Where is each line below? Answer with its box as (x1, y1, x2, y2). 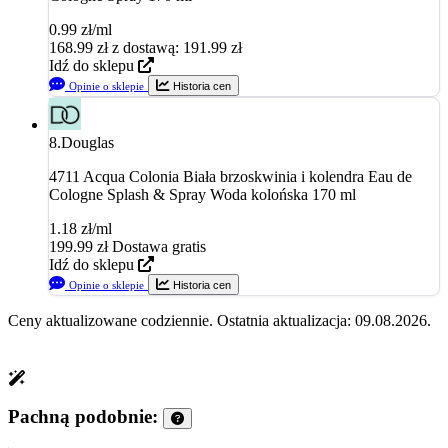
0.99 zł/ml (49, 20, 112, 38)
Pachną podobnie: (8, 406, 163, 428)
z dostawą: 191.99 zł (112, 38, 242, 56)
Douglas (61, 133, 114, 151)
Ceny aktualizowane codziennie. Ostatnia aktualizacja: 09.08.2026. (8, 311, 431, 329)
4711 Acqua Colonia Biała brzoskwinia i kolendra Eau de (49, 167, 412, 185)
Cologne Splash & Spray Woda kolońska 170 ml (49, 185, 356, 203)
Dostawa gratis (112, 237, 206, 255)
